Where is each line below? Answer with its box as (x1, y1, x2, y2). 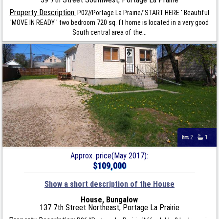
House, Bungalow (81, 195, 138, 204)
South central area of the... (72, 28, 147, 36)
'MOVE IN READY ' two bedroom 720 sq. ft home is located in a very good (10, 18, 209, 26)
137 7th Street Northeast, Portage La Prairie (39, 202, 179, 212)
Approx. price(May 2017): (70, 151, 149, 160)
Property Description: (9, 7, 76, 17)
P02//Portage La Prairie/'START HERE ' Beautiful (76, 8, 210, 17)
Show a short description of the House (44, 179, 175, 189)
